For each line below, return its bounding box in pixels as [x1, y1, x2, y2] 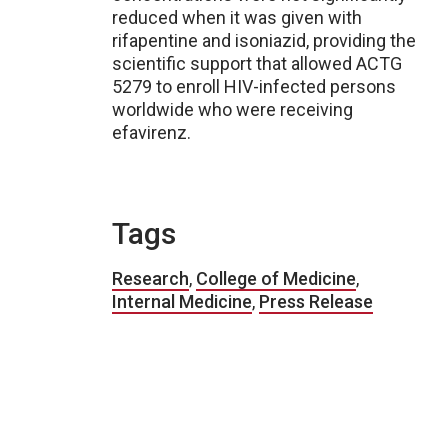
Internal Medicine [112, 291, 252, 312]
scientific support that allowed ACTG [112, 53, 402, 74]
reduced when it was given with [112, 7, 362, 28]
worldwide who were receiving [112, 99, 353, 120]
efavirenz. [112, 122, 191, 143]
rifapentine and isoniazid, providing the [112, 30, 416, 51]
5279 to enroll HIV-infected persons [112, 76, 396, 97]
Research [112, 268, 189, 289]
